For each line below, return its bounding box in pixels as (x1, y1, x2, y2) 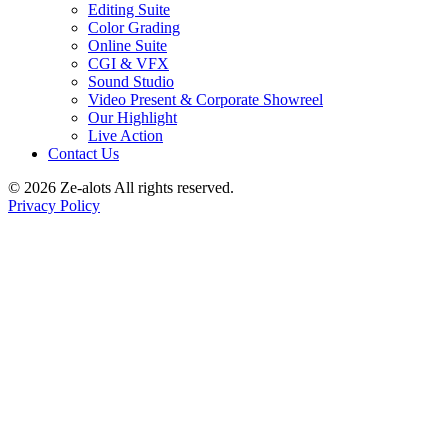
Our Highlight (88, 108, 177, 126)
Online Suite (88, 36, 167, 54)
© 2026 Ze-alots (8, 178, 111, 196)
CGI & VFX (88, 54, 169, 72)
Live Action (88, 126, 163, 144)
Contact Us (48, 144, 119, 162)
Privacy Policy (8, 196, 100, 214)
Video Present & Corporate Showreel (88, 90, 323, 108)
